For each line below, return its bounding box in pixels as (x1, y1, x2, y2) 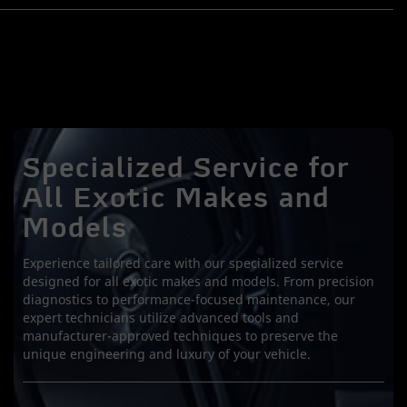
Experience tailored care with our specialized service (23, 254, 343, 272)
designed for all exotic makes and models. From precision (23, 273, 374, 290)
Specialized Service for (23, 156, 351, 184)
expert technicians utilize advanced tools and (23, 309, 299, 326)
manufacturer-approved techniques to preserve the (23, 327, 338, 344)
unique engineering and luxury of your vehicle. (23, 345, 311, 362)
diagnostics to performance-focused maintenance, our (23, 291, 355, 308)
